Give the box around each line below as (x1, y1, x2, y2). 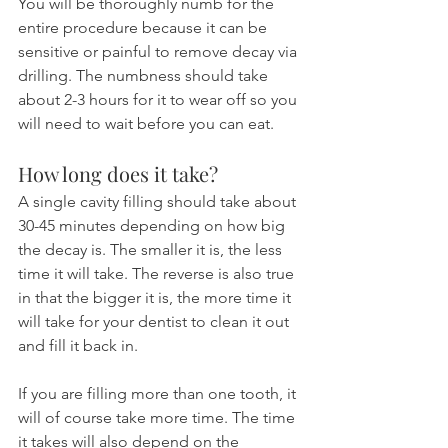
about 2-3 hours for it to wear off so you (18, 90, 301, 110)
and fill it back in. (18, 336, 138, 356)
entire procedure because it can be (18, 18, 271, 38)
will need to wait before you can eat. (18, 114, 274, 134)
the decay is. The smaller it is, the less (18, 240, 286, 260)
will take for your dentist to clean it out (18, 312, 293, 332)
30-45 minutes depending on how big (18, 216, 289, 236)
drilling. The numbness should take (18, 66, 272, 86)
